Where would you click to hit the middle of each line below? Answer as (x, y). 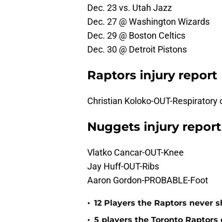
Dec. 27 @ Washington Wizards (148, 22)
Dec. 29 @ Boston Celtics (136, 36)
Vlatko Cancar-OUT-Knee (136, 153)
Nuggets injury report (154, 127)
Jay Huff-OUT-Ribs (123, 166)
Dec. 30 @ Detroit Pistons (137, 50)
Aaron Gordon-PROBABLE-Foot (148, 180)
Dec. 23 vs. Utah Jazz (130, 8)
